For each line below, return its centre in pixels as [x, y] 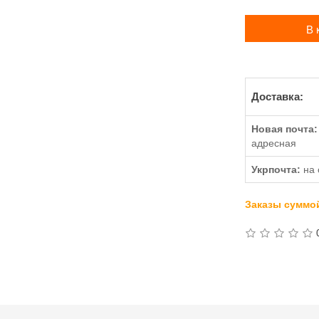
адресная [273, 143]
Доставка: [277, 96]
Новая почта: [284, 129]
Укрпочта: [276, 169]
